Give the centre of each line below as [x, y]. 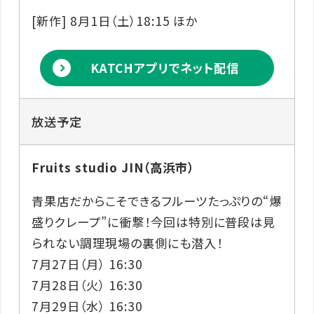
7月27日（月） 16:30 [87, 264]
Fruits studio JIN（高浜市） [113, 168]
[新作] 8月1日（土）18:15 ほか [115, 21]
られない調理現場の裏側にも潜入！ [127, 243]
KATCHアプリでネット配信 [164, 68]
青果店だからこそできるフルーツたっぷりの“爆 [157, 200]
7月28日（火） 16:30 [87, 285]
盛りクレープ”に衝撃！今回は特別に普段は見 [154, 221]
